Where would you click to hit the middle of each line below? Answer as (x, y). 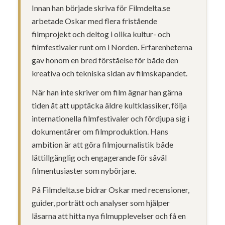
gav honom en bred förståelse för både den (105, 60)
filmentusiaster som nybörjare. (84, 171)
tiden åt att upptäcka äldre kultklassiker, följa (109, 105)
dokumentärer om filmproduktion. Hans (100, 131)
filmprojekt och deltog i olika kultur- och (101, 34)
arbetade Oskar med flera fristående (95, 21)
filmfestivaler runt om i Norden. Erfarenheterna (112, 47)
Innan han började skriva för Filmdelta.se (101, 8)
